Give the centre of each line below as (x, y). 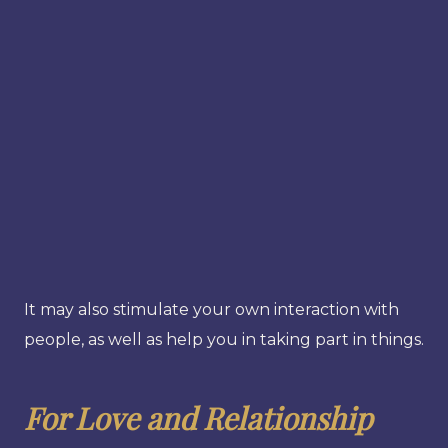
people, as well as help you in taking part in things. (224, 339)
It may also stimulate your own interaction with (211, 309)
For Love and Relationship (198, 417)
